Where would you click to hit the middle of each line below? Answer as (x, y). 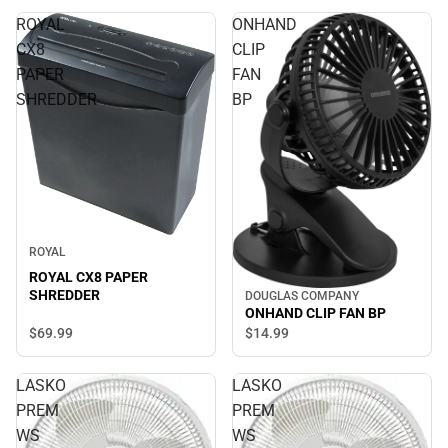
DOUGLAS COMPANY (302, 295)
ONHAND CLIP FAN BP (315, 312)
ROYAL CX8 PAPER (88, 277)
